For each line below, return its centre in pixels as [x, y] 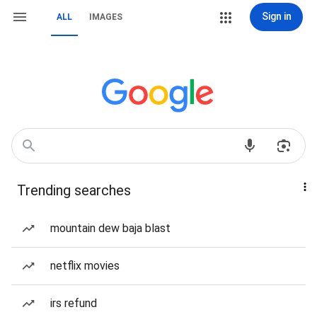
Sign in [276, 16]
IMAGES [106, 17]
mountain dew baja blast [110, 228]
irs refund [74, 303]
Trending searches [74, 190]
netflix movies [85, 266]
